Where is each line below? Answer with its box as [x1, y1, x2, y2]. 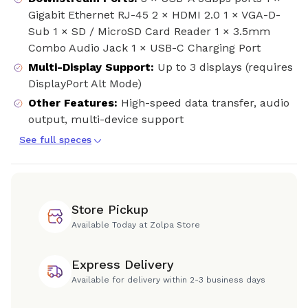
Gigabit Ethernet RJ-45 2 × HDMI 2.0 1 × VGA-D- [28, 8, 280, 22]
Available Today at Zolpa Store [71, 220, 200, 230]
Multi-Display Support [28, 60, 151, 74]
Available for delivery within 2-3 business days [71, 275, 265, 285]
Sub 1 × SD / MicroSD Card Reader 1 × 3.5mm [28, 25, 270, 38]
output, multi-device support [28, 113, 184, 126]
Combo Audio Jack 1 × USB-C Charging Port [28, 41, 261, 55]
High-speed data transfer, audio [121, 96, 289, 110]
